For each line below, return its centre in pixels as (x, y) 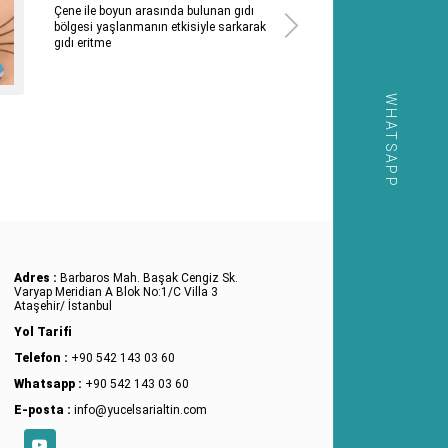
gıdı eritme (82, 42)
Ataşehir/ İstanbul (62, 305)
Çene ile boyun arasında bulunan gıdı (153, 10)
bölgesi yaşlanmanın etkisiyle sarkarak (159, 26)
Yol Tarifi (42, 331)
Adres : (36, 277)
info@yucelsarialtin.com (140, 409)
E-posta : (43, 409)
